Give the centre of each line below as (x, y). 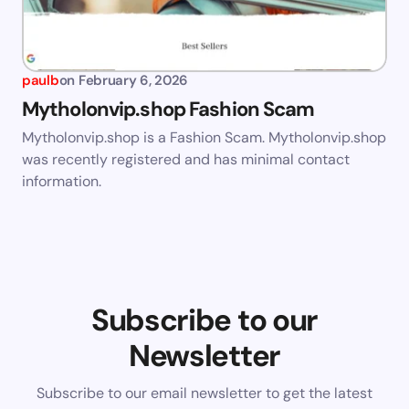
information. (62, 182)
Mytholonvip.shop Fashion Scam (168, 110)
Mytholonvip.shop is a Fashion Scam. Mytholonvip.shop (204, 138)
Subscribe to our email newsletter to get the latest (204, 393)
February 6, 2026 (133, 81)
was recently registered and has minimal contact (186, 160)
